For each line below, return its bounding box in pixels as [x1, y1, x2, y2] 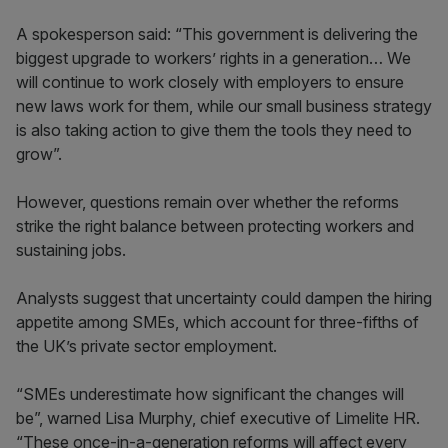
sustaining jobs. [16, 240, 126, 260]
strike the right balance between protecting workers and [16, 216, 414, 236]
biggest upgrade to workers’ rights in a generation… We [16, 48, 411, 68]
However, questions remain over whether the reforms [16, 192, 399, 212]
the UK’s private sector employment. [16, 336, 277, 356]
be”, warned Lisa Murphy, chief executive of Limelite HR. [16, 408, 420, 428]
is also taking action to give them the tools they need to [16, 120, 412, 140]
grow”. [16, 144, 62, 164]
